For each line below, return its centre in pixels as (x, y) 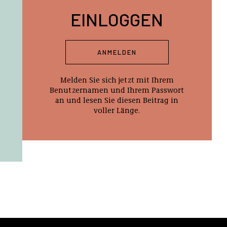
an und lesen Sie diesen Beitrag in (117, 100)
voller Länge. (117, 110)
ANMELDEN (117, 52)
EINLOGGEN (117, 19)
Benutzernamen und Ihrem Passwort (117, 90)
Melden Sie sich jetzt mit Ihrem (117, 80)
